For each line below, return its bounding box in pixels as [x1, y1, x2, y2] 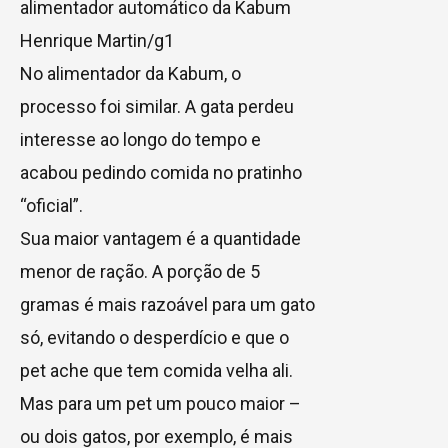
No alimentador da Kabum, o [20, 62, 241, 84]
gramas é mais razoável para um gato [20, 293, 315, 315]
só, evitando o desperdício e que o [20, 326, 289, 348]
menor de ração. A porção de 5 [20, 260, 260, 282]
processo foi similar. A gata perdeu [20, 95, 294, 117]
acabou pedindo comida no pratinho [20, 161, 302, 183]
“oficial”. [20, 194, 83, 216]
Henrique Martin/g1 [20, 29, 174, 51]
